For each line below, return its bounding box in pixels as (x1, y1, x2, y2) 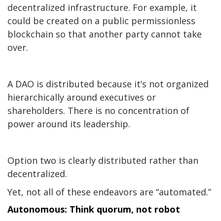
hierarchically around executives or (7, 91, 156, 104)
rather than (147, 154, 198, 167)
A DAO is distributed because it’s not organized (7, 78, 209, 90)
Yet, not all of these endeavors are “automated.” (7, 186, 211, 198)
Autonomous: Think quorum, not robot (7, 203, 180, 216)
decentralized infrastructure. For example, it (7, 1, 197, 14)
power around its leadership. (7, 118, 130, 130)
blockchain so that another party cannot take (7, 28, 202, 40)
